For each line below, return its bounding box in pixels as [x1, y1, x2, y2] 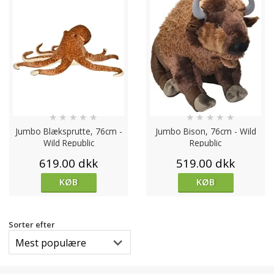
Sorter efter [9, 218, 55, 230]
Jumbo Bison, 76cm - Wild [155, 125, 256, 138]
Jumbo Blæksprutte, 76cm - [15, 125, 122, 138]
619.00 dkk [39, 155, 98, 171]
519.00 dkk [176, 155, 235, 171]
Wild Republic [43, 137, 94, 149]
